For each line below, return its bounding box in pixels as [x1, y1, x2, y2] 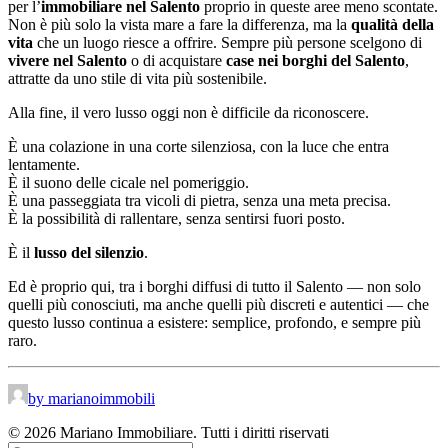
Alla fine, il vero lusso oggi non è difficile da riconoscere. [8, 103, 369, 121]
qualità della [351, 15, 434, 33]
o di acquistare [127, 51, 226, 69]
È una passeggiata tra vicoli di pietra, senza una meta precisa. [8, 191, 391, 209]
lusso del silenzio [34, 243, 144, 261]
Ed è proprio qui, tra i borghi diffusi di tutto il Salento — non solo [8, 277, 421, 295]
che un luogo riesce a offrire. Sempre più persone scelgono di [33, 33, 422, 51]
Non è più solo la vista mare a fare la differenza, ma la [8, 15, 351, 33]
